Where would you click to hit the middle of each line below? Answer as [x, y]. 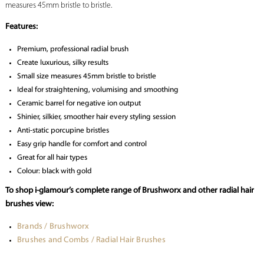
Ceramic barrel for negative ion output [79, 104]
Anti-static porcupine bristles [63, 131]
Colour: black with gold [54, 171]
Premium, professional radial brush [72, 49]
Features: [21, 27]
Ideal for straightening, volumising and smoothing [98, 90]
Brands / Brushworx [53, 227]
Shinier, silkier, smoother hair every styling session [96, 117]
